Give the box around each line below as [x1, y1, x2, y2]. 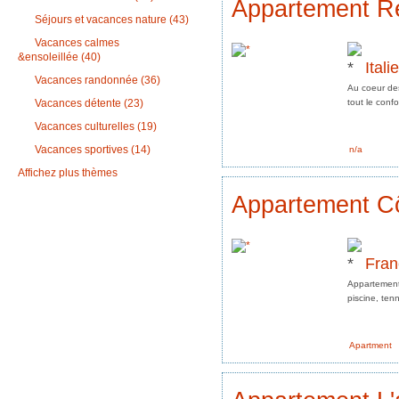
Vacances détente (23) [32, 97, 143, 110]
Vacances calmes [32, 37, 119, 50]
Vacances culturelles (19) [32, 120, 157, 134]
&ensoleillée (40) [18, 51, 101, 64]
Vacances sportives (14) [32, 143, 151, 157]
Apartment [349, 339, 392, 350]
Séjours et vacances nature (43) [32, 13, 189, 27]
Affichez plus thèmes [18, 167, 118, 180]
